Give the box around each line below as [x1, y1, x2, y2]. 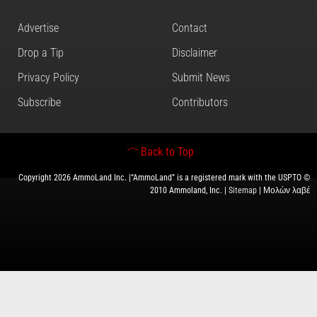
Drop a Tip [18, 45, 64, 59]
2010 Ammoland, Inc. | [150, 185, 229, 195]
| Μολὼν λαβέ [257, 185, 310, 195]
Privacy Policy [18, 70, 79, 84]
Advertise [18, 21, 59, 35]
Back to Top [141, 144, 194, 158]
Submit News [172, 70, 231, 84]
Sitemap [229, 185, 257, 195]
